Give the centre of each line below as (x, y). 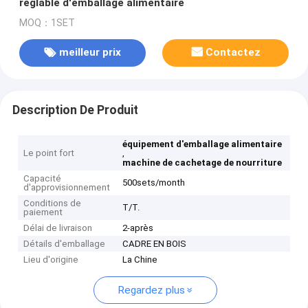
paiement (43, 212)
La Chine (140, 260)
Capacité (43, 179)
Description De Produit (75, 110)
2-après (138, 228)
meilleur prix (90, 53)
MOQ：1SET (47, 23)
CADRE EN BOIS (155, 244)
